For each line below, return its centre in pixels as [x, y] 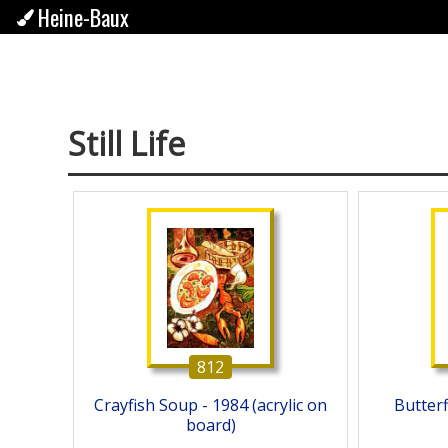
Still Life [126, 144]
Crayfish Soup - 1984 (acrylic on [210, 405]
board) [210, 425]
